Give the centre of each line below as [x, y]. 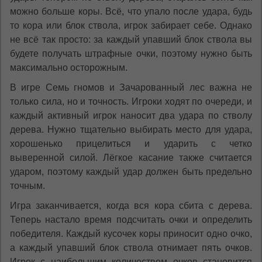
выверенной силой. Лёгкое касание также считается [131, 158]
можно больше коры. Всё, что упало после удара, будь [131, 12]
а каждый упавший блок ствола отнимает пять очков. [131, 248]
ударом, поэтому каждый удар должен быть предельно [131, 172]
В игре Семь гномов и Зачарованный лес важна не [131, 88]
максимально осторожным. [69, 68]
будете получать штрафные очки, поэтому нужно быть [131, 54]
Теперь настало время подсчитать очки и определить [131, 220]
